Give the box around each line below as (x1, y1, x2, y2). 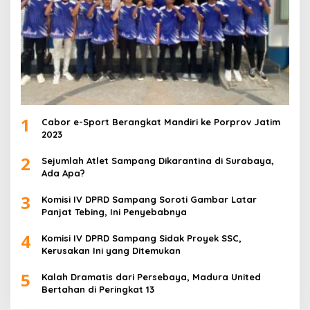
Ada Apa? (42, 167, 85, 179)
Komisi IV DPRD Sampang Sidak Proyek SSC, (42, 232, 241, 244)
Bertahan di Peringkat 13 (42, 284, 154, 295)
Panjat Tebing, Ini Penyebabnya (42, 206, 187, 218)
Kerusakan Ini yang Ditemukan (42, 245, 181, 257)
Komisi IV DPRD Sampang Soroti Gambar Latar (42, 194, 257, 206)
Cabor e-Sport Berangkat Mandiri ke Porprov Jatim (42, 116, 280, 128)
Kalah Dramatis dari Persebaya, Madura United (42, 271, 261, 283)
